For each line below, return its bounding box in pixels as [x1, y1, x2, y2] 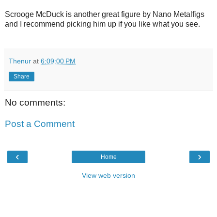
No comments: [5, 97, 65, 108]
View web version [82, 171, 135, 179]
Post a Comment [5, 118, 75, 129]
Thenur [9, 57, 31, 65]
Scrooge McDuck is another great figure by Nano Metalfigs [5, 10, 204, 18]
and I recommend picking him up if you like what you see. [5, 19, 200, 28]
